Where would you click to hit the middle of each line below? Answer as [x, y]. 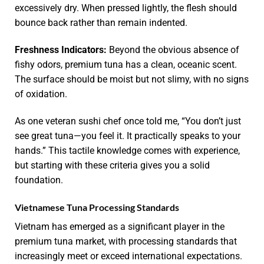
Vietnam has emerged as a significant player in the [120, 226]
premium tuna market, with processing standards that [126, 241]
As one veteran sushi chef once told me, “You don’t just [128, 121]
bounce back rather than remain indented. [101, 23]
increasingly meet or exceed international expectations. [128, 256]
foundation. [39, 180]
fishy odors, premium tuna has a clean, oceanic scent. [126, 65]
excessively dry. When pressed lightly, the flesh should [126, 8]
